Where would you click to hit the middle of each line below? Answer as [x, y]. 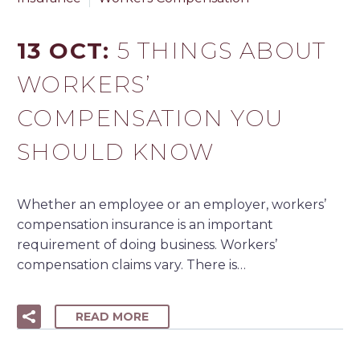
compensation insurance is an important [145, 224]
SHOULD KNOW [116, 152]
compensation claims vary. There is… [131, 264]
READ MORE [112, 317]
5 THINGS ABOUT [222, 51]
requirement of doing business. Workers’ [147, 244]
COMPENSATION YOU [150, 118]
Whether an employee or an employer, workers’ [172, 204]
